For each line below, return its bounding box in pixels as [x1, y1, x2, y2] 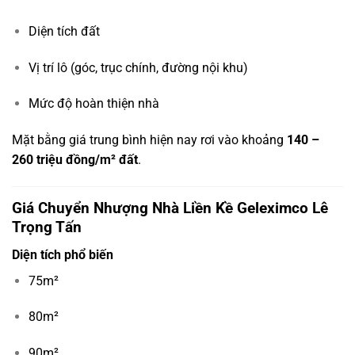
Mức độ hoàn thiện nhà [28, 96, 159, 112]
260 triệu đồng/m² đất [12, 152, 138, 168]
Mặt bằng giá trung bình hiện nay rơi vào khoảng [12, 132, 287, 148]
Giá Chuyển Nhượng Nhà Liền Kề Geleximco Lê [12, 199, 328, 218]
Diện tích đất [28, 23, 100, 39]
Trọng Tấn [12, 218, 82, 237]
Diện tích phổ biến [12, 246, 113, 262]
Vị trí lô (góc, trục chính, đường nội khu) [28, 59, 248, 75]
